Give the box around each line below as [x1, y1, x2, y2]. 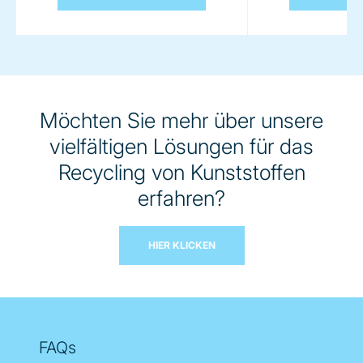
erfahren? [138, 186, 225, 211]
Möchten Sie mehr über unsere [40, 108, 323, 134]
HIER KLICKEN [147, 239, 216, 252]
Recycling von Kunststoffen [58, 160, 305, 186]
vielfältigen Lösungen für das [49, 134, 314, 160]
